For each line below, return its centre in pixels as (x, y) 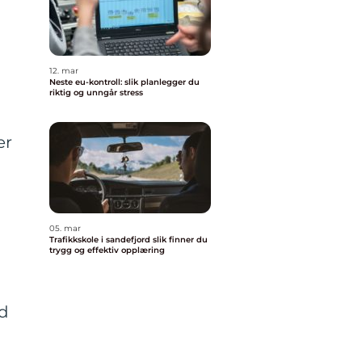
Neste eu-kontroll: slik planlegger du (124, 82)
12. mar (64, 71)
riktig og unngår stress (96, 93)
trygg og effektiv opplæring (107, 250)
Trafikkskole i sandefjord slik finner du (101, 240)
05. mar (65, 228)
